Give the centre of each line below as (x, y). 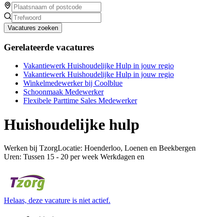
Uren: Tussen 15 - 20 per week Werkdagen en (74, 157)
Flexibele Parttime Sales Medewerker (80, 101)
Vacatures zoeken (33, 28)
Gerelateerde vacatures (49, 47)
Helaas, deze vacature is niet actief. (57, 201)
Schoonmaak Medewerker (63, 92)
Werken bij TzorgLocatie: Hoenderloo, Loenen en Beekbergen (100, 148)
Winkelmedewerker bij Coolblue (73, 83)
